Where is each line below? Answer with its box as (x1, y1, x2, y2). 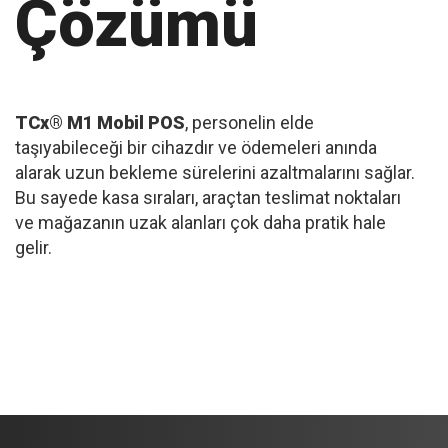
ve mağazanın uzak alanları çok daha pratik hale (15, 211, 386, 233)
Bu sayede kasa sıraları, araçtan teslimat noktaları (15, 186, 401, 208)
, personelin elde (185, 111, 314, 133)
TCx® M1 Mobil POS (15, 111, 185, 133)
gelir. (15, 236, 52, 258)
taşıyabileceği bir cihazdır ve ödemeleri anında (15, 136, 377, 158)
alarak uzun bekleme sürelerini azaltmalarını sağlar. (15, 161, 415, 183)
